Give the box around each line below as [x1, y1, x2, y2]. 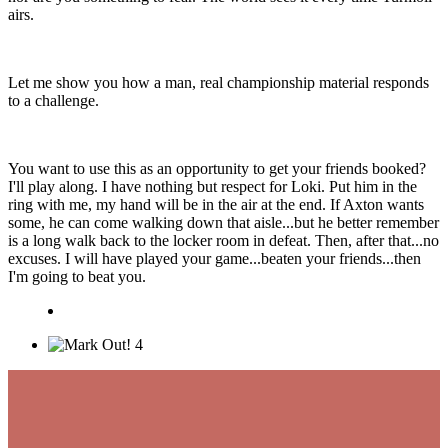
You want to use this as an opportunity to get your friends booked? [8, 160, 426, 178]
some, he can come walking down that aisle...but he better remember [8, 214, 439, 232]
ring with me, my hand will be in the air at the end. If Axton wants [8, 196, 424, 214]
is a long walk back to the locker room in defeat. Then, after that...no [8, 232, 439, 250]
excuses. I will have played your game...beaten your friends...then [8, 250, 421, 268]
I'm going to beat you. [8, 268, 146, 286]
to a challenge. [8, 92, 99, 110]
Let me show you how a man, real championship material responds [8, 74, 429, 92]
